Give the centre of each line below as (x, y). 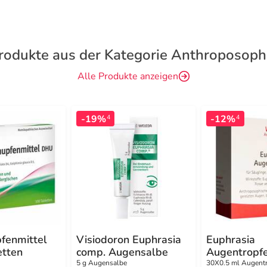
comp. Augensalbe (122, 252)
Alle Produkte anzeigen (128, 76)
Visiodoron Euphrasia (129, 239)
